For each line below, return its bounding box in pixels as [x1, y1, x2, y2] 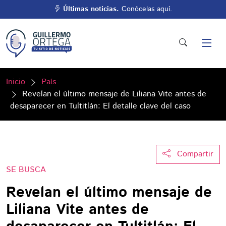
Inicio [6, 76, 25, 88]
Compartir [177, 148, 213, 160]
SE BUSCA [6, 164, 46, 176]
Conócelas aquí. [119, 4, 172, 14]
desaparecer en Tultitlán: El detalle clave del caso [10, 100, 191, 112]
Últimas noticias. [63, 4, 119, 14]
